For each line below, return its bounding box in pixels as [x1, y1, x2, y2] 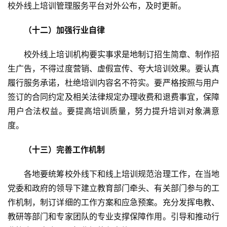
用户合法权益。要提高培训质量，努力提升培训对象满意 [8, 106, 219, 117]
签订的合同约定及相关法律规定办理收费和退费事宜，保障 [8, 92, 219, 102]
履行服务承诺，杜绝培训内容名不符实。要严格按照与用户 [8, 78, 219, 88]
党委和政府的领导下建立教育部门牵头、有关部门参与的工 [8, 183, 219, 194]
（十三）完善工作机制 [24, 144, 105, 155]
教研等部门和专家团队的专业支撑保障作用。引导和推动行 [8, 211, 219, 222]
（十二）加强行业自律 [24, 25, 105, 35]
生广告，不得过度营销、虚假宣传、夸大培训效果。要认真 [8, 63, 219, 74]
